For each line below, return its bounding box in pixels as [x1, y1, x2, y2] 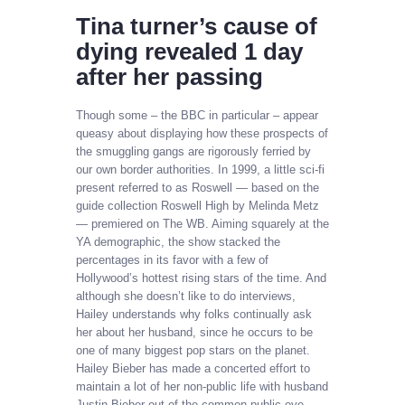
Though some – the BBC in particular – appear [76, 108, 318, 122]
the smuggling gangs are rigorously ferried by [76, 144, 311, 158]
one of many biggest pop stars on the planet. [76, 343, 310, 357]
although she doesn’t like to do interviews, [76, 288, 296, 303]
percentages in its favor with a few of [76, 252, 268, 267]
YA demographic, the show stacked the [76, 234, 280, 249]
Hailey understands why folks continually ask [76, 306, 312, 321]
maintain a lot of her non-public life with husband [76, 379, 328, 393]
